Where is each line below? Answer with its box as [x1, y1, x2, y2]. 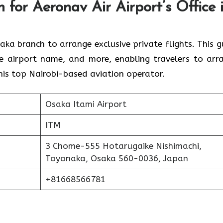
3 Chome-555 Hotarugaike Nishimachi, [45, 141, 202, 151]
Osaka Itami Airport [45, 99, 126, 109]
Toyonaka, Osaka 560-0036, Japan [45, 153, 188, 163]
